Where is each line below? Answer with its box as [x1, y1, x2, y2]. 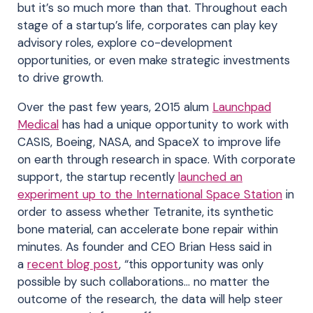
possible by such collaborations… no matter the [17, 273, 270, 289]
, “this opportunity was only [119, 256, 263, 272]
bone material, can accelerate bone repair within [17, 221, 278, 237]
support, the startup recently [17, 168, 178, 184]
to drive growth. [17, 69, 103, 85]
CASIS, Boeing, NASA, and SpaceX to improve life [17, 133, 281, 150]
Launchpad [212, 99, 271, 115]
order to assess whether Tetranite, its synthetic [17, 203, 274, 219]
